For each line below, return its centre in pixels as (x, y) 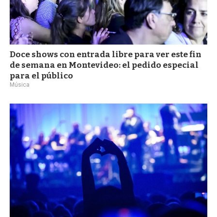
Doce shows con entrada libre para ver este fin (106, 54)
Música (20, 85)
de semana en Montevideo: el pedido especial (104, 65)
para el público (41, 76)
